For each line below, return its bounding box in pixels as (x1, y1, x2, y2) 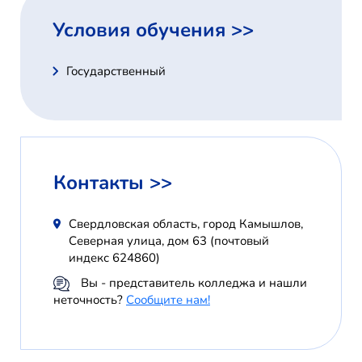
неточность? (53, 292, 126, 309)
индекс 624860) (69, 250, 161, 266)
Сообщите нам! (126, 292, 210, 309)
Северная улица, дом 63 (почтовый (69, 233, 270, 249)
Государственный (66, 63, 166, 79)
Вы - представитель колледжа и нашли (78, 275, 307, 291)
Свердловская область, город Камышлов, (69, 216, 304, 232)
